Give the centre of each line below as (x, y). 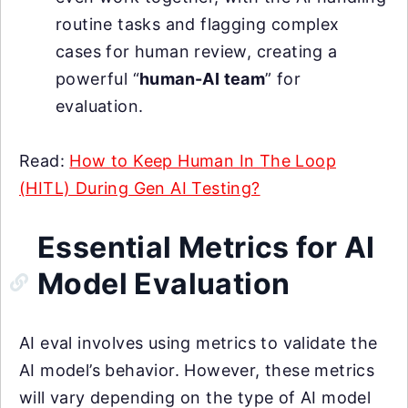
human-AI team (203, 79)
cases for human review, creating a (197, 52)
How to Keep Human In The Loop (203, 161)
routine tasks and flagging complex (198, 25)
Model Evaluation (164, 284)
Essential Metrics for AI (206, 248)
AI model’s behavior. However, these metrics (197, 371)
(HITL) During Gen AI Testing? (140, 189)
